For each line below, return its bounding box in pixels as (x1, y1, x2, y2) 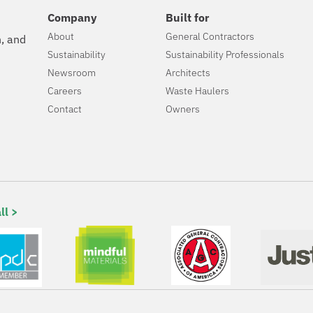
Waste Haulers (165, 85, 229, 98)
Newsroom (48, 66, 96, 80)
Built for (165, 10, 209, 25)
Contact (48, 103, 82, 116)
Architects (165, 66, 210, 80)
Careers (48, 85, 82, 98)
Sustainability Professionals (165, 48, 284, 61)
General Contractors (165, 30, 254, 43)
